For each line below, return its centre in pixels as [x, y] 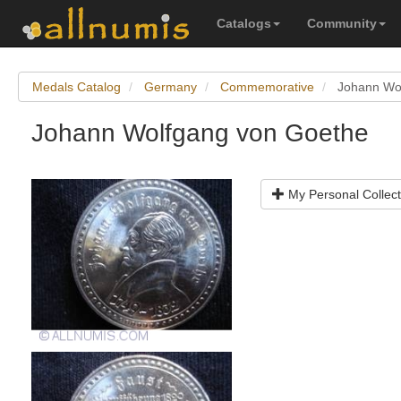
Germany [171, 87]
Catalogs [244, 23]
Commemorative [267, 87]
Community [342, 23]
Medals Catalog [77, 87]
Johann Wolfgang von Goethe [200, 133]
